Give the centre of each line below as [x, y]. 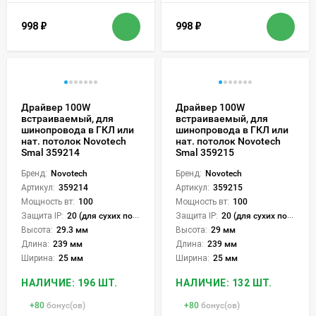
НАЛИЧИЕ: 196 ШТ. [69, 282]
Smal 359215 [205, 152]
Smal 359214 [50, 152]
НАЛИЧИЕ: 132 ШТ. [224, 282]
